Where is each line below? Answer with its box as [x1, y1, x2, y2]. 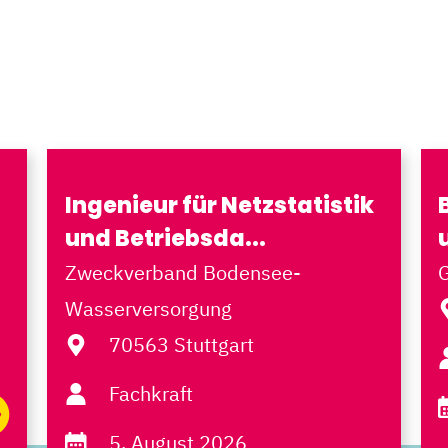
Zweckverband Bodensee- [64, 259, 301, 286]
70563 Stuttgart [109, 331, 255, 358]
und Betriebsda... [64, 223, 266, 254]
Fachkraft [109, 380, 194, 407]
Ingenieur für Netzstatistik [64, 190, 374, 221]
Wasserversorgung [64, 295, 232, 322]
